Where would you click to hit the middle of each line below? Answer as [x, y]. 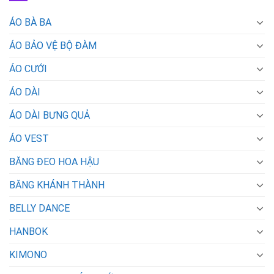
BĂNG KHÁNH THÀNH [57, 185]
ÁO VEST [29, 138]
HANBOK [28, 231]
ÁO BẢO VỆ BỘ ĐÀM [53, 45]
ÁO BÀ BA [30, 22]
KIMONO [28, 254]
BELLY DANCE [39, 208]
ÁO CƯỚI [28, 68]
